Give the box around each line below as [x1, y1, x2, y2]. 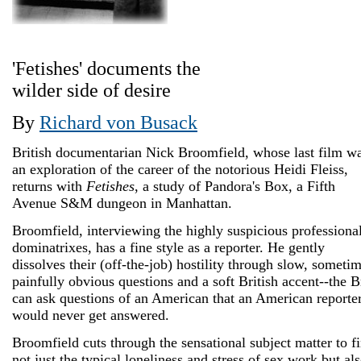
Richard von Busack [39, 112, 197, 133]
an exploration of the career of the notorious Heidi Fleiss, [12, 161, 348, 177]
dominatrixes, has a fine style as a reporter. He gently [12, 239, 325, 255]
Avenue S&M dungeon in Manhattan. [12, 195, 232, 211]
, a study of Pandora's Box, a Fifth [135, 178, 335, 194]
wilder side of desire [12, 80, 171, 101]
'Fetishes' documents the [12, 58, 201, 79]
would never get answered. [12, 307, 169, 323]
